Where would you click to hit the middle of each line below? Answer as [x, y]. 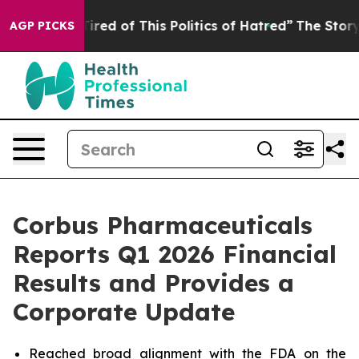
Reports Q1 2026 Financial [175, 254]
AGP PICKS [42, 26]
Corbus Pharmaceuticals [163, 225]
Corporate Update [124, 312]
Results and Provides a [153, 283]
